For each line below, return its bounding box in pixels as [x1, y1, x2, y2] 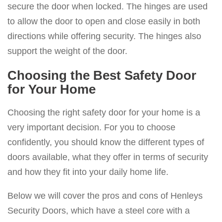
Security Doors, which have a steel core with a [7, 206, 190, 216]
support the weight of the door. [7, 46, 127, 56]
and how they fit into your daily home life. [7, 167, 168, 177]
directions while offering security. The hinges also [7, 31, 201, 42]
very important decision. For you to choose [7, 122, 175, 133]
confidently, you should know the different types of [7, 137, 204, 148]
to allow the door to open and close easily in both [7, 16, 200, 27]
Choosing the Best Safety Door [7, 68, 196, 83]
